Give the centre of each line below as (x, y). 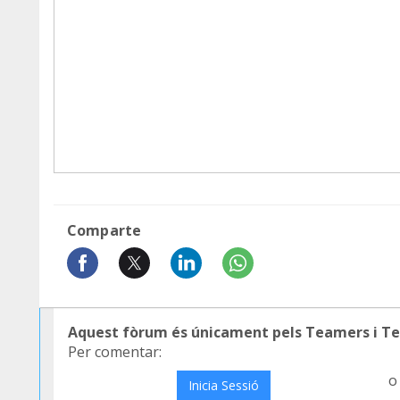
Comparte (104, 231)
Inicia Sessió (223, 386)
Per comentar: (115, 352)
